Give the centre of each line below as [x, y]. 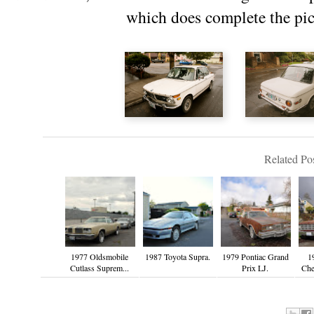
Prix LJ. [255, 268]
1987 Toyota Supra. [178, 257]
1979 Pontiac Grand [255, 257]
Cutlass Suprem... [100, 268]
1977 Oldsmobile [100, 257]
